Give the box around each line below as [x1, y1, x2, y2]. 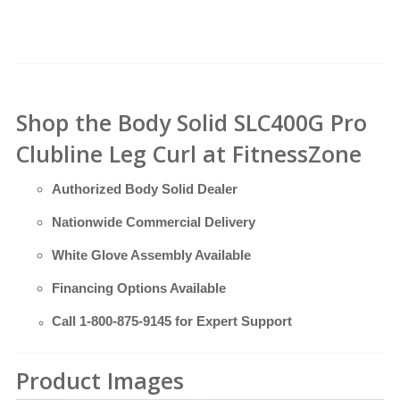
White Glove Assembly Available [52, 247, 251, 263]
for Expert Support [171, 313, 292, 329]
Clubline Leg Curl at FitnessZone [16, 138, 362, 170]
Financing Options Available [52, 280, 226, 296]
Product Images [16, 365, 184, 396]
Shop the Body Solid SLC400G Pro [16, 107, 367, 138]
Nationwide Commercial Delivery [52, 214, 255, 230]
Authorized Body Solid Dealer [52, 181, 237, 197]
